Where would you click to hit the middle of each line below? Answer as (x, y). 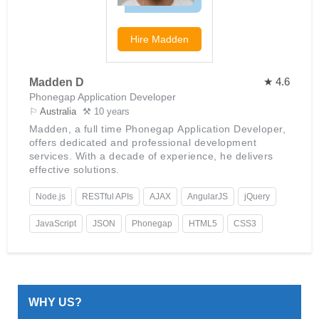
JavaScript (56, 224)
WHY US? (55, 303)
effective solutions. (74, 170)
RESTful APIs (107, 197)
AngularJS (207, 197)
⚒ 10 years (106, 112)
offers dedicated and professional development (143, 143)
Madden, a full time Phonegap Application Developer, (157, 129)
